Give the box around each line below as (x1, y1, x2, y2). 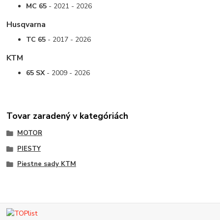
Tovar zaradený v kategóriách (6, 110, 129, 122)
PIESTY (17, 144, 41, 153)
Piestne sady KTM (17, 160, 76, 169)
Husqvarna (6, 19, 46, 30)
